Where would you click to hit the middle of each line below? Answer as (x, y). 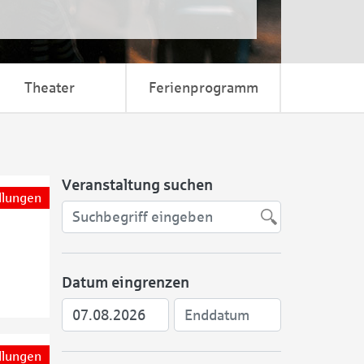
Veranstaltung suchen (137, 185)
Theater (49, 88)
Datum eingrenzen (126, 283)
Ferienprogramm (203, 88)
